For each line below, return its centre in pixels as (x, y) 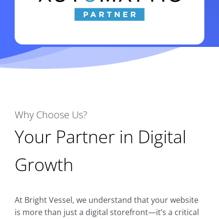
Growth (44, 165)
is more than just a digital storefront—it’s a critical (107, 212)
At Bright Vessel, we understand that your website (107, 200)
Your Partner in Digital (100, 137)
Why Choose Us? (51, 115)
